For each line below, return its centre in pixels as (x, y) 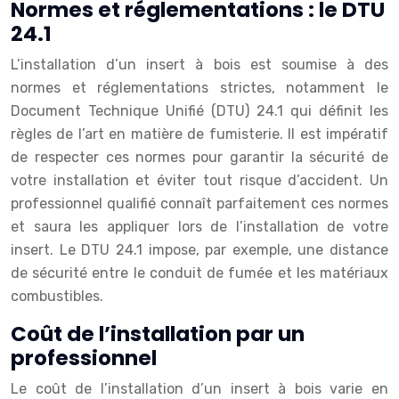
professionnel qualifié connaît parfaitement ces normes (199, 204)
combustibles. (57, 296)
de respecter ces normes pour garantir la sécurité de (199, 157)
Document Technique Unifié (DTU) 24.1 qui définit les (199, 111)
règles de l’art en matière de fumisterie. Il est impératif (199, 134)
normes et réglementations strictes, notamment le (199, 88)
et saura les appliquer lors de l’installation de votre (199, 227)
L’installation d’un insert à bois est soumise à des (199, 65)
